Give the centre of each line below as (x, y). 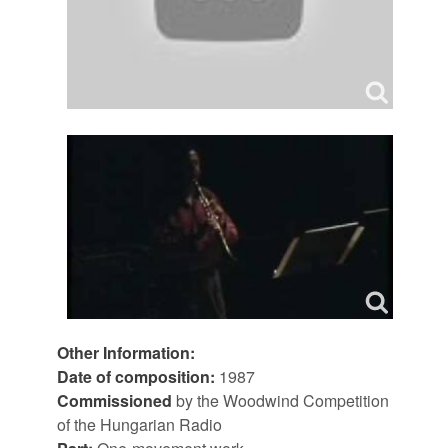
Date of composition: (138, 376)
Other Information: (126, 352)
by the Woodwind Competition (280, 400)
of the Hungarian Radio (139, 424)
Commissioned (114, 400)
